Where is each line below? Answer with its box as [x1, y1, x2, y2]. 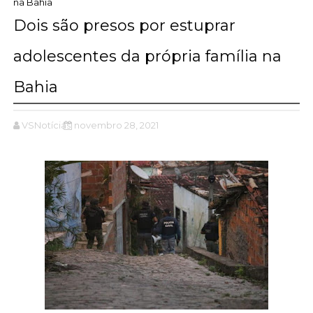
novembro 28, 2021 [73, 119, 159, 131]
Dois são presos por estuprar [13, 15, 235, 35]
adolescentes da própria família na [13, 46, 282, 66]
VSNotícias [21, 119, 71, 131]
